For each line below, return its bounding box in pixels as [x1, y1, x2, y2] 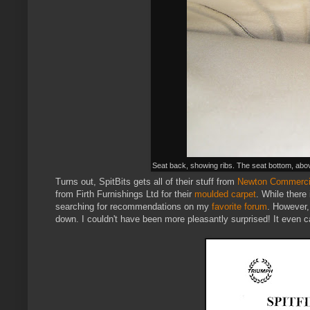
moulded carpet [194, 189, 256, 200]
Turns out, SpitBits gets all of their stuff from [55, 176, 237, 188]
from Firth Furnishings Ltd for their [55, 189, 194, 200]
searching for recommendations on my [55, 201, 212, 212]
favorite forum [212, 201, 267, 212]
